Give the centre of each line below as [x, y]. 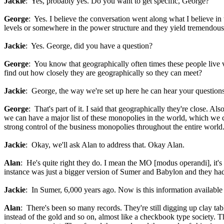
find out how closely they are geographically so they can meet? [103, 73]
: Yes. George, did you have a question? [89, 46]
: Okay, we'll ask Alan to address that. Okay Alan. [105, 145]
